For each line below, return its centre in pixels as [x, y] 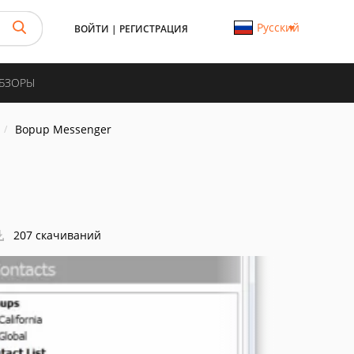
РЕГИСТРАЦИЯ [154, 29]
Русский [278, 27]
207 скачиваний [56, 235]
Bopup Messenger [63, 129]
